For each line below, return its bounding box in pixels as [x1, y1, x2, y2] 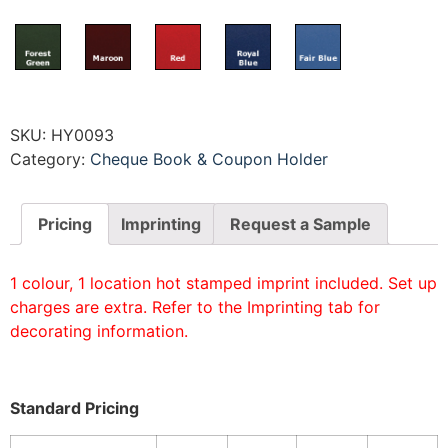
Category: [10, 149, 90, 170]
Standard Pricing [10, 398, 139, 419]
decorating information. [10, 321, 188, 342]
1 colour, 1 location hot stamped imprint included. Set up [10, 273, 437, 294]
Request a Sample [230, 214, 371, 235]
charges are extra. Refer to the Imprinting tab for [10, 297, 380, 318]
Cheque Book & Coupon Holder [90, 149, 328, 170]
